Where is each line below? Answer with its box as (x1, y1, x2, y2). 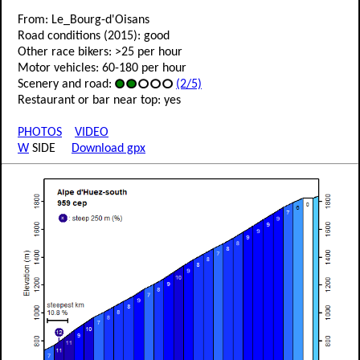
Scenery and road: (18, 78, 115, 91)
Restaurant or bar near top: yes (18, 94, 181, 107)
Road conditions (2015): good (18, 30, 170, 43)
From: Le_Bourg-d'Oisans (18, 14, 149, 27)
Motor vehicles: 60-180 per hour (18, 62, 186, 75)
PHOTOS (18, 126, 62, 139)
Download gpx (72, 142, 145, 155)
